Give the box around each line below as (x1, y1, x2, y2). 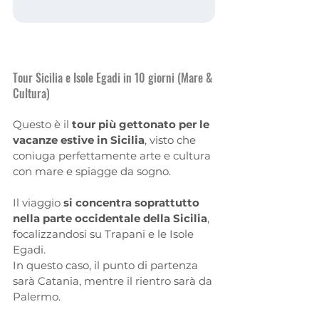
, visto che (145, 132, 199, 147)
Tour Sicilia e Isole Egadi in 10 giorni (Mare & (13, 68, 215, 86)
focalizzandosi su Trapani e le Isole (13, 226, 197, 241)
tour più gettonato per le (72, 117, 212, 131)
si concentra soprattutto (63, 195, 202, 209)
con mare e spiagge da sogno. (13, 164, 171, 178)
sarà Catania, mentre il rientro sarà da (13, 273, 215, 288)
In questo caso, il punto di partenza (13, 258, 201, 272)
